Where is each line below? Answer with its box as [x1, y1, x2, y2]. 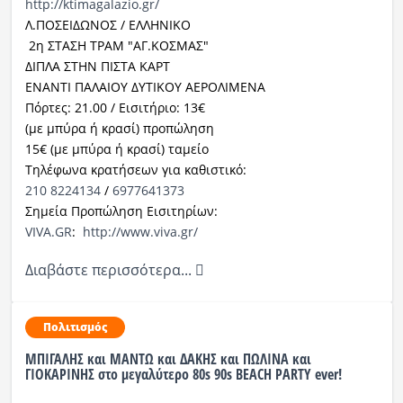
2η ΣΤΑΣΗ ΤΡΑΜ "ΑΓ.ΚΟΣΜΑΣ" [24, 37, 209, 55]
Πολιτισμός [42, 319, 107, 336]
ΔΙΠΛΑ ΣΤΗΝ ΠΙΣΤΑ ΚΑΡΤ [24, 58, 170, 76]
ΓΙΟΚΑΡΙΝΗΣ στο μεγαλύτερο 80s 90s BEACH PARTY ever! [24, 364, 342, 385]
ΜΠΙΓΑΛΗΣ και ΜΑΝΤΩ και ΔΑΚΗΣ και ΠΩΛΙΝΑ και [24, 349, 311, 370]
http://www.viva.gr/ [82, 223, 198, 241]
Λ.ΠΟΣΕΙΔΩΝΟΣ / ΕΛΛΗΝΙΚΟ [24, 16, 191, 34]
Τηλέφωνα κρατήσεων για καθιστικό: [24, 161, 250, 179]
